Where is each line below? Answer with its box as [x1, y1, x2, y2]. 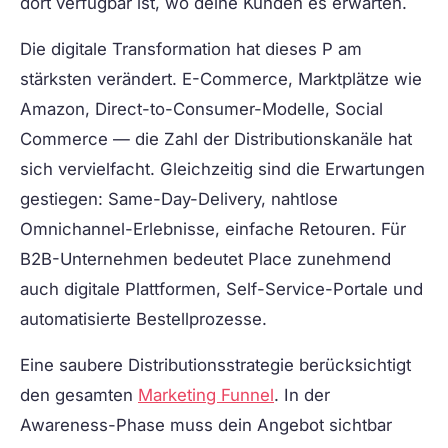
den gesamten [20, 385, 138, 406]
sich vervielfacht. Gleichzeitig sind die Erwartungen [20, 159, 425, 180]
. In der [274, 385, 330, 406]
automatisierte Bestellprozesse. [20, 309, 267, 330]
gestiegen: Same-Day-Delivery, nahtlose [20, 189, 338, 210]
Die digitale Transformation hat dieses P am [20, 39, 362, 60]
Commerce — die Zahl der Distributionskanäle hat [20, 129, 412, 150]
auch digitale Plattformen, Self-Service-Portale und [20, 279, 423, 300]
